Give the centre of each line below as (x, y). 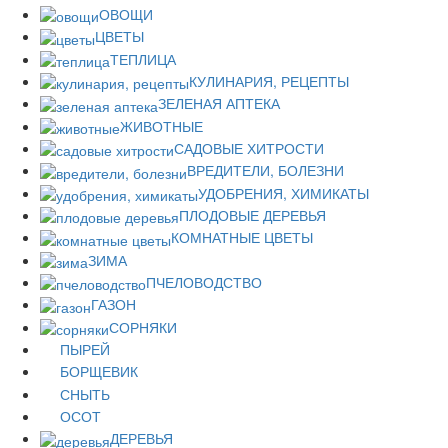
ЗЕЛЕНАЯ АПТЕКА (219, 103)
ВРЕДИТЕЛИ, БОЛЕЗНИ (265, 170)
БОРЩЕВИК (99, 371)
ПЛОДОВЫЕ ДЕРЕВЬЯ (252, 214)
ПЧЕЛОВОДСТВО (204, 281)
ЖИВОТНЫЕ (161, 125)
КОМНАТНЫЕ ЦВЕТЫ (242, 237)
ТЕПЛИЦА (143, 58)
